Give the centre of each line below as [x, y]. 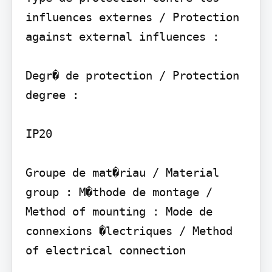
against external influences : [122, 36]
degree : [52, 94]
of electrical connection [105, 250]
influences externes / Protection [132, 17]
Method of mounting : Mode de [119, 211]
